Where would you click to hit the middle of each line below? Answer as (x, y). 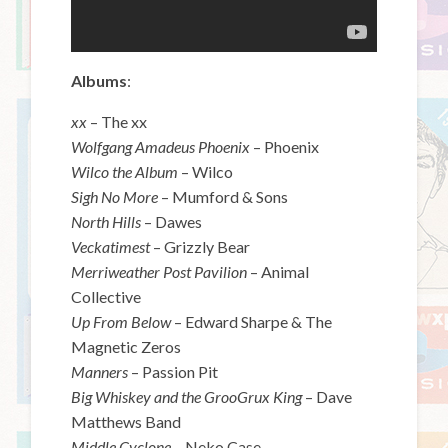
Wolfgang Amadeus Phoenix (162, 146)
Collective (106, 296)
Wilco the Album (126, 171)
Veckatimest (112, 246)
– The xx (119, 121)
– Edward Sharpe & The (253, 321)
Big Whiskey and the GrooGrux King (188, 396)
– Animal (280, 271)
